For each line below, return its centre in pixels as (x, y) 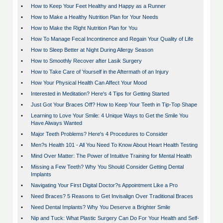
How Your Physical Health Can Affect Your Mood (89, 83)
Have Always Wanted (56, 123)
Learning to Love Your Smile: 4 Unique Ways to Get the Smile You (110, 116)
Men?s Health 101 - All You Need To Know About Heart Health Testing (114, 145)
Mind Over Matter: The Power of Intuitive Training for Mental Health (111, 156)
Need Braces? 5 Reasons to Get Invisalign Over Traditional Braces (112, 196)
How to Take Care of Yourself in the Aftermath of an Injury (100, 72)
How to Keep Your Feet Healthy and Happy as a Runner (98, 6)
